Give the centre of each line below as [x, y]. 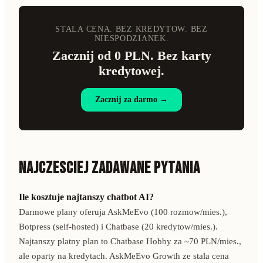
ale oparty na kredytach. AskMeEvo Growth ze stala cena [124, 256]
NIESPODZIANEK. [131, 38]
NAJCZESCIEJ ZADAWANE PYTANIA [109, 168]
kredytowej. [131, 70]
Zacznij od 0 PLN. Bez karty [131, 55]
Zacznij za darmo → [131, 99]
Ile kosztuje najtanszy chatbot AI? [86, 197]
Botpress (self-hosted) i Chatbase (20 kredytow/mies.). [118, 226]
